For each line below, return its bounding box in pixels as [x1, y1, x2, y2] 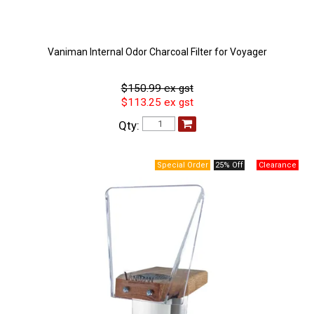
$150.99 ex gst [121, 82, 193, 95]
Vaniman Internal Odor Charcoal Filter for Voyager [47, 46, 267, 58]
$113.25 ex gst [121, 96, 193, 109]
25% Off [214, 161, 243, 170]
